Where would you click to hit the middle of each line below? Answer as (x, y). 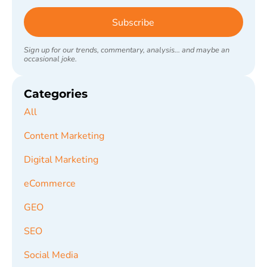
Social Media (51, 255)
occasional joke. (50, 59)
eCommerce (50, 183)
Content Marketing (64, 136)
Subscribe (133, 22)
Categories (56, 93)
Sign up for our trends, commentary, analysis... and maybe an (127, 50)
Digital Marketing (61, 159)
